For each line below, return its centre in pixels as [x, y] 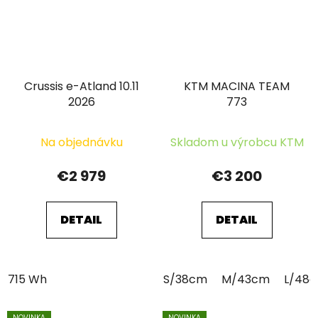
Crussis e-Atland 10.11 [81, 87]
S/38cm [185, 280]
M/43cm [246, 280]
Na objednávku [81, 143]
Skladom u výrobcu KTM [237, 143]
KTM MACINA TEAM [237, 87]
